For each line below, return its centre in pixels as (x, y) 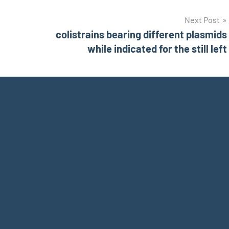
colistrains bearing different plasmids (141, 35)
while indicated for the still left (157, 49)
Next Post (202, 20)
